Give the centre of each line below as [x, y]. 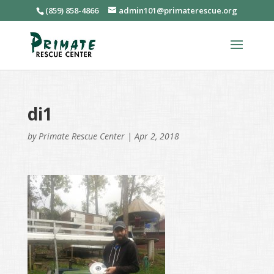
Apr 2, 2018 [157, 136]
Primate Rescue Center [81, 136]
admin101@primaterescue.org [178, 10]
